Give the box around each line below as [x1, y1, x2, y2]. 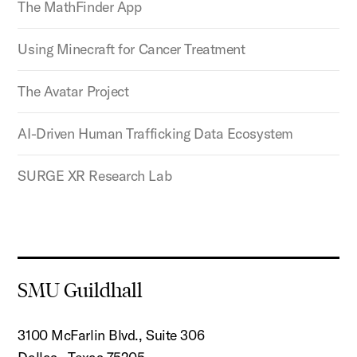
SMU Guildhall [18, 277, 143, 303]
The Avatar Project [18, 81, 129, 100]
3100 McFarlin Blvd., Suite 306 [18, 325, 205, 344]
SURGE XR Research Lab [18, 166, 172, 185]
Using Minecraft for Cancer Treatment [18, 39, 245, 58]
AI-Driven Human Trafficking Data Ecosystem [18, 124, 293, 143]
